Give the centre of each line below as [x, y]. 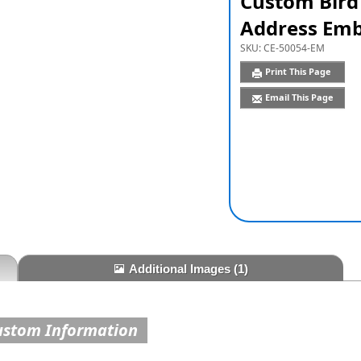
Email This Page [299, 98]
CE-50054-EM [294, 48]
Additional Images [181, 269]
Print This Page [299, 72]
